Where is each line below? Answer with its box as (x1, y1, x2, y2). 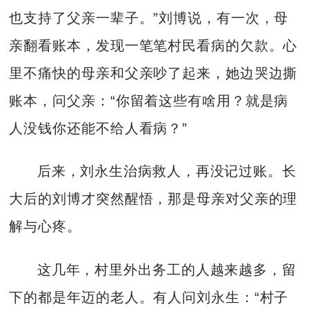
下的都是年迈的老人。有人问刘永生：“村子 (9, 289, 289, 305)
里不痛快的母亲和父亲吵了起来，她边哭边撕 (9, 65, 298, 81)
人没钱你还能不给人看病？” (9, 120, 188, 136)
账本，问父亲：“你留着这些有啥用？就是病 (9, 92, 289, 108)
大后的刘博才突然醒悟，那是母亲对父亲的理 (9, 191, 298, 207)
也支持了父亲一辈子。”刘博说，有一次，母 (9, 10, 289, 26)
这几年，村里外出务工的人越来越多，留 (37, 261, 297, 277)
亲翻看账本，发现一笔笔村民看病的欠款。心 (9, 37, 298, 53)
